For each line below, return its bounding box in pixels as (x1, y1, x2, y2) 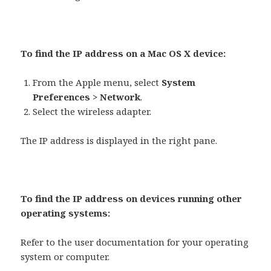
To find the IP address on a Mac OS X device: (21, 47, 226, 60)
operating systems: (21, 207, 111, 220)
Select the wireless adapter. (33, 105, 152, 118)
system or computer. (21, 250, 110, 263)
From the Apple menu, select (33, 76, 162, 89)
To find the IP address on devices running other (21, 192, 243, 205)
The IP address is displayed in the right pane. (21, 134, 218, 147)
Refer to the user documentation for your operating (21, 236, 249, 249)
